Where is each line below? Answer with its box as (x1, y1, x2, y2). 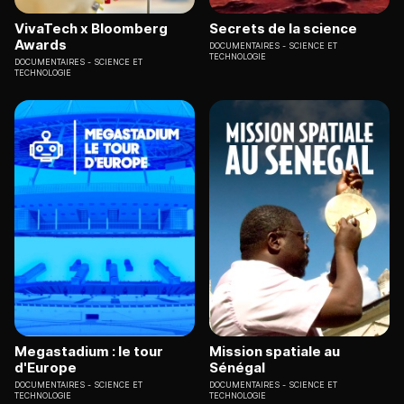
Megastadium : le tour (14, 343, 163, 361)
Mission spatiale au (209, 343, 340, 361)
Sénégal (209, 359, 265, 377)
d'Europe (14, 359, 77, 377)
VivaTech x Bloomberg (14, 19, 168, 37)
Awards (14, 35, 67, 53)
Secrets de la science (209, 19, 357, 37)
